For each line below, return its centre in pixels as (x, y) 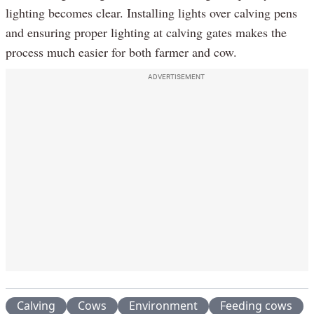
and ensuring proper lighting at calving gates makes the (146, 33)
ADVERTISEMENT (176, 77)
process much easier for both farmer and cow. (121, 52)
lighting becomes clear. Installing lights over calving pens (151, 13)
